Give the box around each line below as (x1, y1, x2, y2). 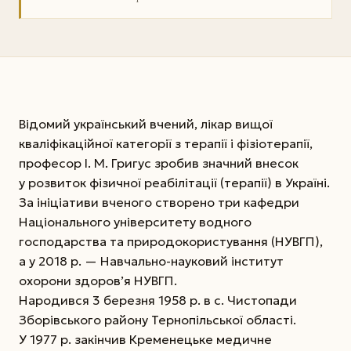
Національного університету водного (19, 213, 251, 230)
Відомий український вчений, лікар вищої (19, 115, 273, 132)
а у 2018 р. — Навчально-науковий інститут (19, 252, 284, 269)
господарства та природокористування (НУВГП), (19, 233, 323, 249)
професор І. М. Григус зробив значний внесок (19, 154, 299, 171)
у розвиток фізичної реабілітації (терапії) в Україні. (19, 174, 330, 190)
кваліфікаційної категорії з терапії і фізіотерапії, (19, 135, 313, 151)
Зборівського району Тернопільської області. (19, 311, 296, 327)
